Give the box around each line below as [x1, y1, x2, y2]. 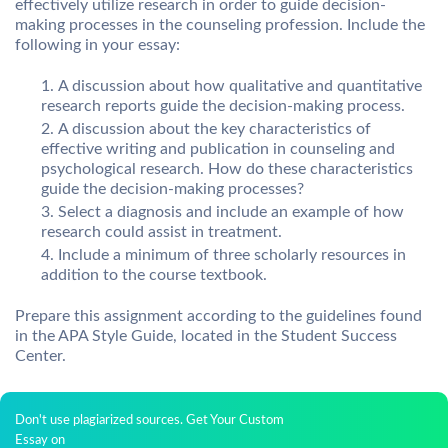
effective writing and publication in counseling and [41, 140, 395, 157]
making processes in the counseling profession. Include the [15, 17, 425, 33]
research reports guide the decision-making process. [41, 97, 405, 114]
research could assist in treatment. [41, 224, 282, 241]
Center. [15, 348, 66, 365]
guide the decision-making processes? [41, 180, 304, 197]
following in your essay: [15, 37, 180, 53]
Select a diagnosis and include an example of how [58, 204, 404, 221]
